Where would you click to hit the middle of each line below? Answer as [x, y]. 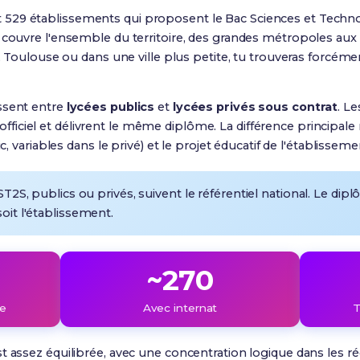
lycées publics [110, 107]
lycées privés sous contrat [255, 107]
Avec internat [180, 308]
